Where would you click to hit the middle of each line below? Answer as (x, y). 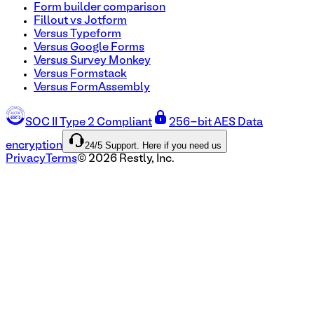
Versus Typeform (77, 35)
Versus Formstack (80, 75)
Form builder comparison (100, 8)
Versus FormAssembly (92, 88)
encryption (34, 146)
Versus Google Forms (89, 48)
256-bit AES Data (216, 123)
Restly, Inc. (146, 159)
